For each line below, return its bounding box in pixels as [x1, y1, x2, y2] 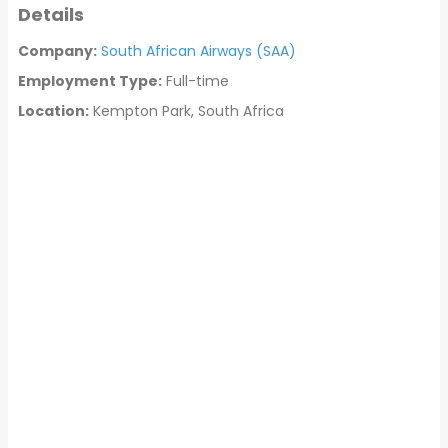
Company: [18, 40, 97, 61]
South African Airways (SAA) [101, 40, 296, 61]
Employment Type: [18, 70, 162, 91]
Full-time [162, 70, 229, 91]
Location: [18, 100, 89, 121]
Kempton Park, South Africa [89, 100, 284, 121]
